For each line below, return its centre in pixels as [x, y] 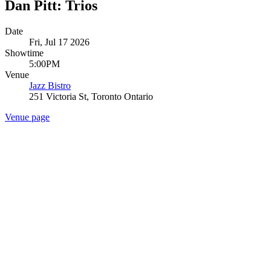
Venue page [27, 117]
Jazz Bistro [50, 85]
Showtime [24, 53]
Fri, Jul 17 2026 [59, 42]
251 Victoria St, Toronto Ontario [91, 96]
